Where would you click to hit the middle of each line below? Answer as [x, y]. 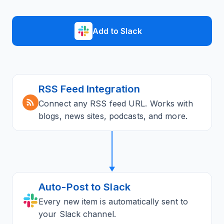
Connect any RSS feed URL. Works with [116, 103]
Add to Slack [117, 31]
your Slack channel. [77, 214]
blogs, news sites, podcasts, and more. [113, 116]
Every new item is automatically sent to [113, 201]
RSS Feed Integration [89, 89]
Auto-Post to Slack [84, 187]
